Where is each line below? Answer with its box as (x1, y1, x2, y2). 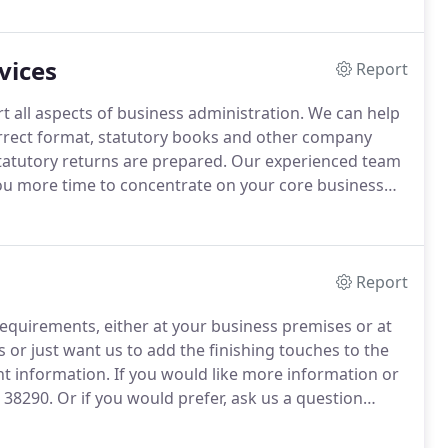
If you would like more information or (110, 363, 399, 385)
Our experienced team (227, 150, 401, 172)
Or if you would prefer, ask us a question (53, 387, 363, 409)
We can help (304, 102, 400, 124)
